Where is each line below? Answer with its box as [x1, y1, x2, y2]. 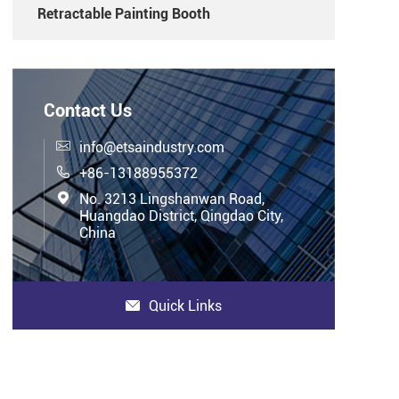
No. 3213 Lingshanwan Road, [79, 191, 265, 208]
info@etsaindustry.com [79, 139, 224, 157]
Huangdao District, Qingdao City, [79, 208, 283, 225]
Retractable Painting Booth [37, 4, 210, 22]
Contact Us [44, 100, 132, 122]
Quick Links [149, 297, 222, 314]
